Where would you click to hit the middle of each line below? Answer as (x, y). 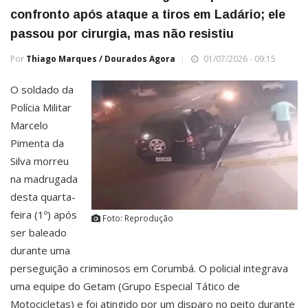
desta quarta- (43, 196)
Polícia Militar (41, 107)
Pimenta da (37, 143)
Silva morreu (40, 161)
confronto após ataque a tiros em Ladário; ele (148, 14)
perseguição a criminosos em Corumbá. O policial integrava (149, 268)
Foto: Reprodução (137, 218)
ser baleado (38, 232)
